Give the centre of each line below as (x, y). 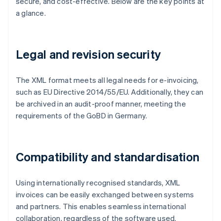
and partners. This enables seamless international (101, 206)
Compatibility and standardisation (108, 157)
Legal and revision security (88, 54)
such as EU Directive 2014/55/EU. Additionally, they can (110, 92)
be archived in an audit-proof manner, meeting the (101, 104)
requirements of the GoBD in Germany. (82, 116)
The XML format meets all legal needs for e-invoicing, (107, 80)
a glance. (31, 13)
